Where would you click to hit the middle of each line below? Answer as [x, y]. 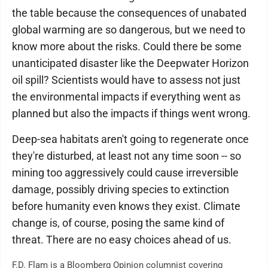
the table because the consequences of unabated [129, 13]
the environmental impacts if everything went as [126, 97]
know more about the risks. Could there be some [127, 46]
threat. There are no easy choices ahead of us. [122, 240]
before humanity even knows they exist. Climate [126, 206]
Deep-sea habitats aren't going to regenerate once [130, 139]
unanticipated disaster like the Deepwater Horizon [130, 63]
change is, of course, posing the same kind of [118, 223]
